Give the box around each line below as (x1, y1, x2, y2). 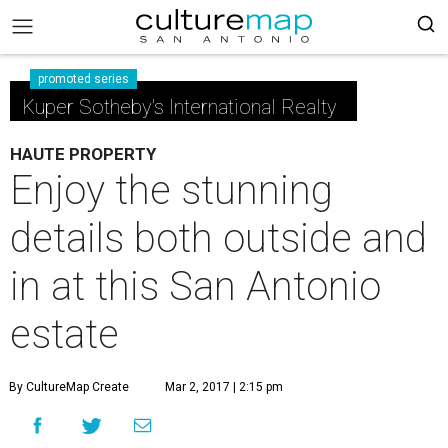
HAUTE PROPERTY (10, 144, 156, 164)
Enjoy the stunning (10, 167, 333, 214)
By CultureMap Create (9, 380, 129, 394)
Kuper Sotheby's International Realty (22, 95, 337, 119)
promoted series (38, 72, 129, 86)
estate (10, 311, 119, 358)
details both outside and (10, 215, 427, 262)
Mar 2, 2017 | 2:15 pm (165, 380, 283, 394)
